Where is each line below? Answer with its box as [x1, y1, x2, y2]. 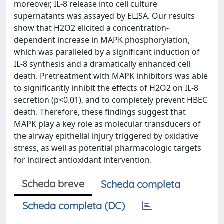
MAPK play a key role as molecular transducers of [14, 118, 201, 129]
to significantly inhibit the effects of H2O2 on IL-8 [14, 82, 198, 93]
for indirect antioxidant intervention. [14, 154, 152, 165]
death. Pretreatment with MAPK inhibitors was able [14, 70, 208, 81]
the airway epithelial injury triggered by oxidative [14, 130, 198, 141]
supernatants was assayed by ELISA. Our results [14, 10, 195, 21]
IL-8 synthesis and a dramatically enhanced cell [14, 58, 190, 69]
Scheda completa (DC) [22, 199, 125, 212]
